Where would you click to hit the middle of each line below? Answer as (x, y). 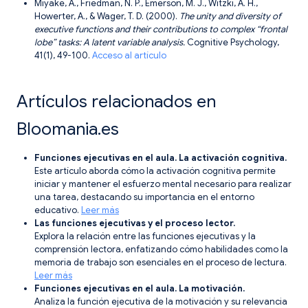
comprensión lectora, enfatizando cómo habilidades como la (161, 250)
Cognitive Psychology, (232, 43)
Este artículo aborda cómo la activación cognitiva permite (155, 171)
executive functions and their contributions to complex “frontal (161, 30)
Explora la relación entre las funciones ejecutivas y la (145, 236)
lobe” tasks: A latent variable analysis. (110, 43)
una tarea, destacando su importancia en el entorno (144, 197)
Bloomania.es (68, 129)
